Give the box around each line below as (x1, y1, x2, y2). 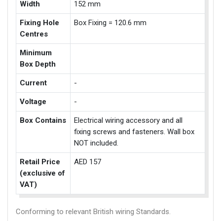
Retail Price (20, 157, 61, 167)
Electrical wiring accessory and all (74, 116, 183, 125)
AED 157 (74, 157, 102, 167)
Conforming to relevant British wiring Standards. (16, 207, 171, 217)
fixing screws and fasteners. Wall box (74, 127, 195, 137)
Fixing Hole (20, 18, 60, 28)
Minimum (20, 48, 52, 58)
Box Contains (20, 116, 67, 125)
